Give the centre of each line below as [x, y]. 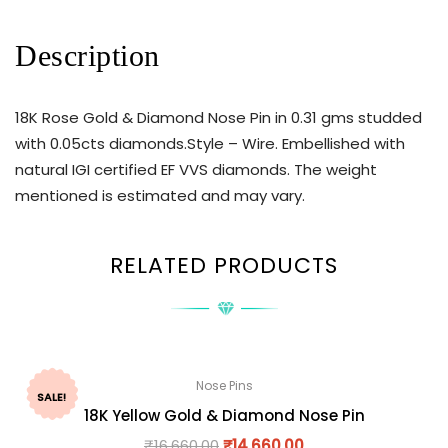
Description [87, 56]
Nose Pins [224, 385]
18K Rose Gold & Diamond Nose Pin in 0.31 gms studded [218, 118]
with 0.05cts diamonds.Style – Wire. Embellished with [210, 144]
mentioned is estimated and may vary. [160, 196]
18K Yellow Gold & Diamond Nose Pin [224, 415]
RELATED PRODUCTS [224, 265]
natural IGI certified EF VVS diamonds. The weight [196, 170]
